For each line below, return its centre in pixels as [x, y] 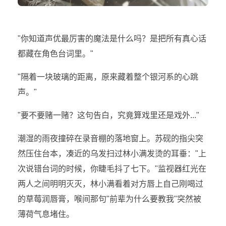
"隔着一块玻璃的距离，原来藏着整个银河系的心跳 [108, 77]
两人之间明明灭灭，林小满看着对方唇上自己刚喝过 [110, 184]
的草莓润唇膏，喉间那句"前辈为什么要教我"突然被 [109, 199]
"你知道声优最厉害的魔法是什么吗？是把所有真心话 [112, 39]
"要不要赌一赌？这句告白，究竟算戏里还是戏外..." [108, 116]
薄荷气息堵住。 [46, 214]
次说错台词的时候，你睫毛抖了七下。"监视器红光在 [112, 169]
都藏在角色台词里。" [55, 54]
